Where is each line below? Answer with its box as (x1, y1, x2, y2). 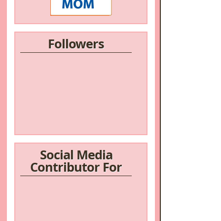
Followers (48, 35, 104, 52)
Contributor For (30, 158, 122, 176)
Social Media (39, 146, 112, 163)
